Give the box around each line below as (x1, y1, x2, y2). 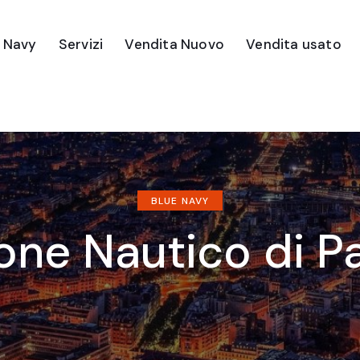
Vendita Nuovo (125, 35, 224, 53)
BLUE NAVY (151, 194, 209, 208)
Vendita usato (246, 35, 342, 53)
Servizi (58, 35, 104, 53)
